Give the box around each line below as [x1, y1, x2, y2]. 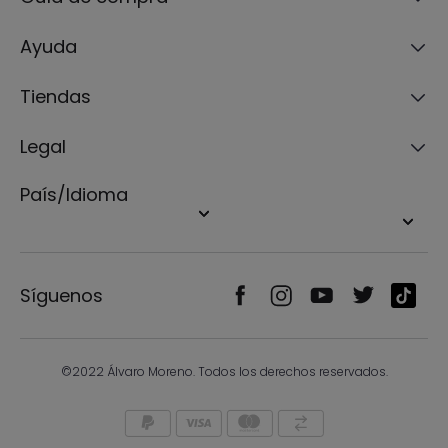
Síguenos [20, 282, 103, 308]
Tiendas [20, 84, 91, 110]
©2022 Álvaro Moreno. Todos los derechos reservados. [60, 363, 388, 381]
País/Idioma [20, 182, 128, 208]
